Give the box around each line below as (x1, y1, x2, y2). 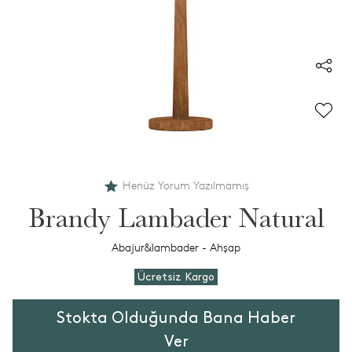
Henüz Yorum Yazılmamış (122, 179, 249, 192)
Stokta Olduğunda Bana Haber (57, 311, 295, 325)
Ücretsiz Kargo (137, 272, 214, 282)
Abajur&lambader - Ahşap (112, 241, 240, 255)
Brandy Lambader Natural (27, 203, 324, 234)
